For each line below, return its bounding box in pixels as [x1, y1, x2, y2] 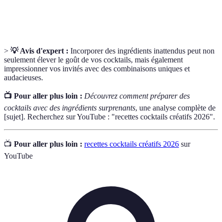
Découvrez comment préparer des [84, 92, 190, 101]
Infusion [12, 5, 37, 13]
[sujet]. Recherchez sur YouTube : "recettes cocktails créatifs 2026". [4, 112, 215, 121]
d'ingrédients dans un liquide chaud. [53, 10, 154, 18]
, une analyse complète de [135, 104, 216, 112]
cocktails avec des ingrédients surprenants [4, 104, 135, 112]
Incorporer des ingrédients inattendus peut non [68, 47, 215, 55]
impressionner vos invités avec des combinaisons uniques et [4, 64, 190, 73]
